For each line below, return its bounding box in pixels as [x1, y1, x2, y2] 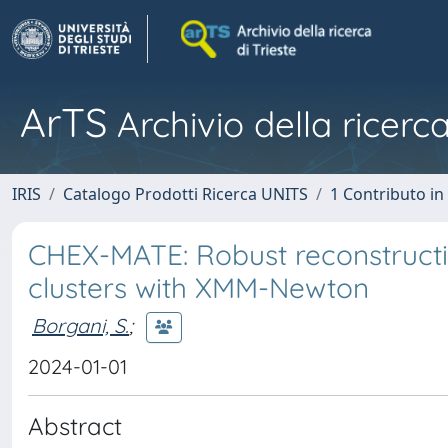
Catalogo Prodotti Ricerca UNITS [63, 183, 308, 205]
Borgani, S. [32, 312, 129, 338]
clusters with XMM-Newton [28, 270, 369, 305]
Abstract [28, 411, 122, 441]
